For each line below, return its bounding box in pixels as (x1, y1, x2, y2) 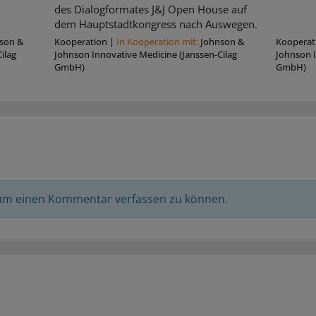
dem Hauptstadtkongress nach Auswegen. (54, 17, 258, 32)
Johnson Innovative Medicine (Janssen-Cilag (54, 47, 238, 61)
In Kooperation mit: (116, 35, 201, 48)
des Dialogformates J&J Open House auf (54, 2, 248, 17)
